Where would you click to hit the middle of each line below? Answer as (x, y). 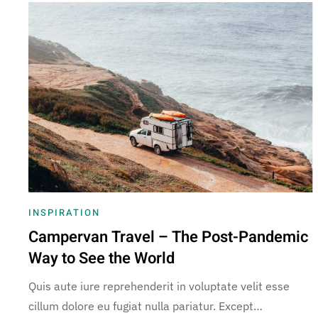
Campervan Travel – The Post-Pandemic (169, 237)
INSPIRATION (64, 212)
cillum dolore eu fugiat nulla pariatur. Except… (146, 306)
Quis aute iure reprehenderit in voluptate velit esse (159, 286)
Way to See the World (102, 258)
